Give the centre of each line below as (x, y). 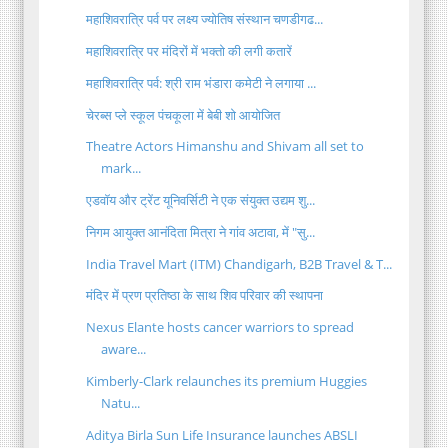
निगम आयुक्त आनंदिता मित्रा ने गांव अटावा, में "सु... (201, 231)
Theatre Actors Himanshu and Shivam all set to (225, 146)
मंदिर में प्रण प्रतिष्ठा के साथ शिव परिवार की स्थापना (205, 295)
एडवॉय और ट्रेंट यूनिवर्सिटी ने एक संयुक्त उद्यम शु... (201, 200)
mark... (121, 168)
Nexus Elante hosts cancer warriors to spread (220, 327)
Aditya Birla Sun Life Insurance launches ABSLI (222, 434)
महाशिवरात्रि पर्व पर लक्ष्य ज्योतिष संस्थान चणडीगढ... (205, 19)
